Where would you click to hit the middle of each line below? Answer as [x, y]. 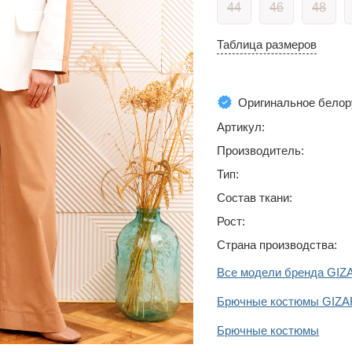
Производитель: [260, 150]
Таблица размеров [267, 44]
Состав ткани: [255, 198]
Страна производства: [277, 245]
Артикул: [241, 127]
